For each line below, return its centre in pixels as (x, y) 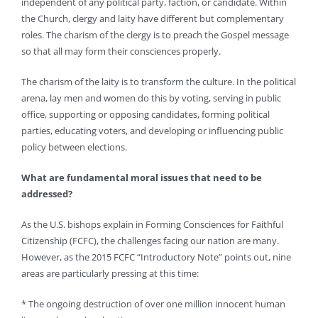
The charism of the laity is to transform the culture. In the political (159, 82)
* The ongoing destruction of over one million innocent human (153, 304)
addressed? (47, 194)
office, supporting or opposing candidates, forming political (146, 114)
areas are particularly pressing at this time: (110, 273)
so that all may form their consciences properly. (121, 51)
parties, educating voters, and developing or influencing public (152, 131)
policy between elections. (74, 147)
